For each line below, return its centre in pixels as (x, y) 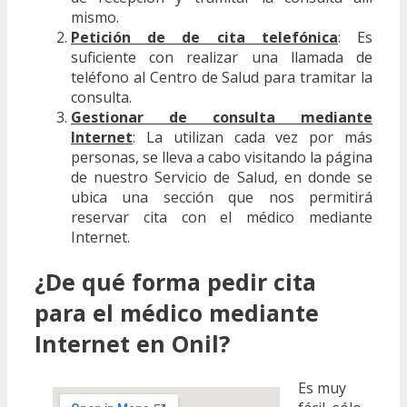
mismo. (95, 18)
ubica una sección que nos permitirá (222, 198)
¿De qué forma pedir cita (175, 282)
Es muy (322, 387)
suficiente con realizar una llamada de (222, 58)
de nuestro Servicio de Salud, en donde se (222, 178)
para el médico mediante (177, 313)
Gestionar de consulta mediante (222, 118)
